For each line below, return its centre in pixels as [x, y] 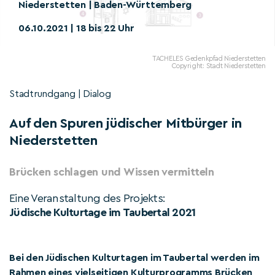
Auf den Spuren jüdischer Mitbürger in [126, 123]
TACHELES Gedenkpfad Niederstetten [209, 59]
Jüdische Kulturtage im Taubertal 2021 [103, 212]
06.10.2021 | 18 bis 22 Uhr [76, 28]
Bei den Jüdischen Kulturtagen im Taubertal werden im [134, 258]
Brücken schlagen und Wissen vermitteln [112, 172]
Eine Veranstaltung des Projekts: [87, 198]
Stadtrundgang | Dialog [60, 94]
